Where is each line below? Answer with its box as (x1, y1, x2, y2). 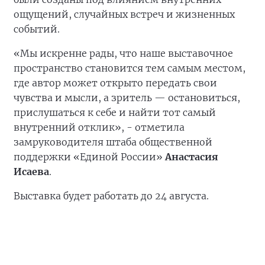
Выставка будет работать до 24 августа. (14, 190, 209, 202)
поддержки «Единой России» (14, 151, 165, 163)
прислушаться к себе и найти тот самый (14, 106, 216, 118)
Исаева (14, 166, 49, 177)
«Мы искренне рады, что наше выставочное (14, 47, 233, 59)
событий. (14, 23, 60, 35)
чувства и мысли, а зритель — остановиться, (14, 92, 240, 104)
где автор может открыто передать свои (14, 77, 217, 89)
